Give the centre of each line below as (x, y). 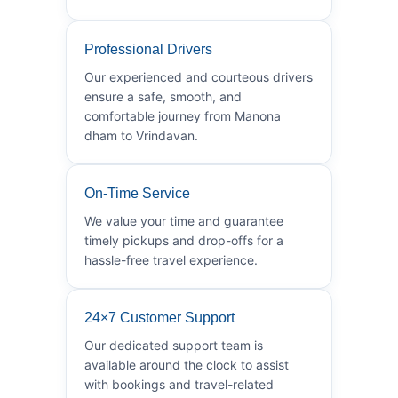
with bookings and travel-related (179, 384)
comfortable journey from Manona (183, 115)
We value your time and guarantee (184, 220)
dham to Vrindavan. (141, 135)
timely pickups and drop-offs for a (184, 240)
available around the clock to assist (187, 364)
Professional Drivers (148, 49)
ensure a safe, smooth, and (163, 96)
